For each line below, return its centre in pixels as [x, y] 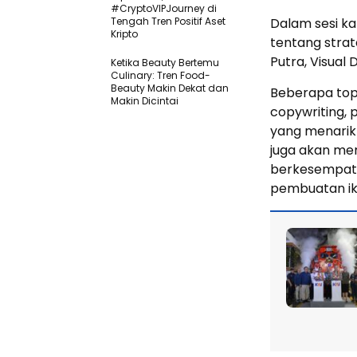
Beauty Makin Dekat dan [170, 88]
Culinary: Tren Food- [161, 75]
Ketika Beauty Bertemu [165, 63]
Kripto [124, 34]
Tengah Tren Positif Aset [168, 21]
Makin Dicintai [145, 101]
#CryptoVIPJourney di [164, 8]
